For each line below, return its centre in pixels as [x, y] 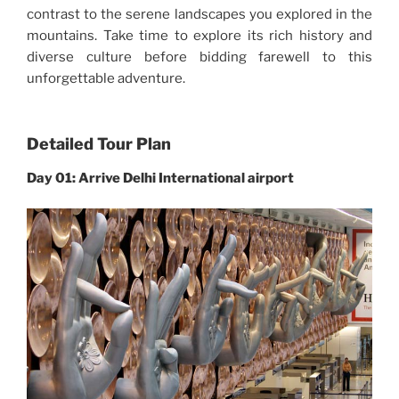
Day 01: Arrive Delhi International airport [160, 178]
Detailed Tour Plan [99, 144]
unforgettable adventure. [106, 78]
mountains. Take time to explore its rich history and [199, 35]
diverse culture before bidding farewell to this [199, 57]
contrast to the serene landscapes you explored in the [199, 14]
